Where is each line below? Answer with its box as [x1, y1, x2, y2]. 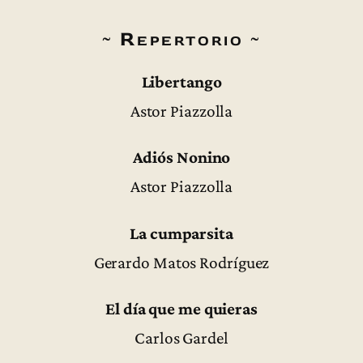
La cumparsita [130, 223, 233, 243]
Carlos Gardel [135, 327, 228, 348]
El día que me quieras [105, 298, 258, 318]
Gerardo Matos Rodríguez [93, 252, 270, 272]
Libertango [141, 72, 222, 92]
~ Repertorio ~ [101, 25, 262, 52]
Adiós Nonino [132, 147, 231, 168]
